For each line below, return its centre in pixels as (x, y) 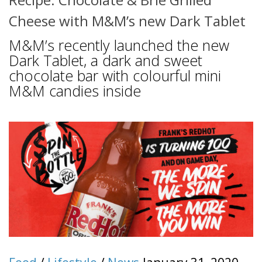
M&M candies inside (75, 91)
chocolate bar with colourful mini (115, 76)
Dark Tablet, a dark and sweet (106, 61)
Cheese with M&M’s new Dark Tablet (127, 21)
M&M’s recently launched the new (119, 45)
